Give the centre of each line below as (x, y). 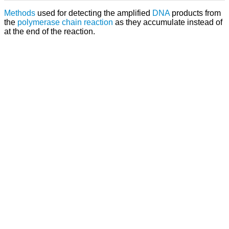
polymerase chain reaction (65, 22)
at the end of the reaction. (50, 31)
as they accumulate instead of (168, 22)
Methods (20, 13)
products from (195, 13)
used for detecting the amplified (94, 13)
